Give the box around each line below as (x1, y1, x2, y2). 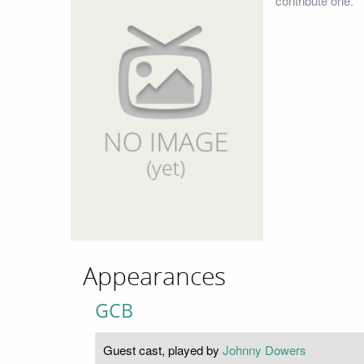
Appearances (83, 262, 226, 292)
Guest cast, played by (103, 340, 223, 358)
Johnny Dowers (223, 340, 306, 358)
